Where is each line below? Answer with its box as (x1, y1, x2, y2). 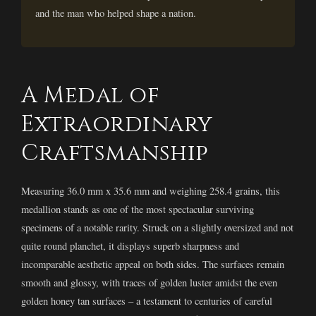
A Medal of (21, 80, 159, 111)
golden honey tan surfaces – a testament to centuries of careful (21, 293, 272, 308)
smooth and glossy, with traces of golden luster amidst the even (21, 275, 277, 289)
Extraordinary (21, 109, 213, 140)
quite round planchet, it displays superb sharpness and (21, 238, 239, 253)
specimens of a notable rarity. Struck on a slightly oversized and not (21, 220, 293, 234)
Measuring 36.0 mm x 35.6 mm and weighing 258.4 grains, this (21, 183, 280, 197)
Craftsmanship (21, 138, 209, 169)
